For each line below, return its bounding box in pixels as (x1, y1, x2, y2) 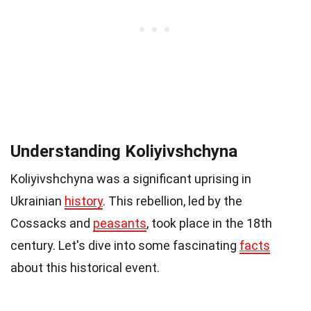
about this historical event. (10, 260, 160, 275)
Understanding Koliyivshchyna (10, 141, 237, 161)
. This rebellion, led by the (103, 193, 242, 208)
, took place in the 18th (146, 215, 272, 230)
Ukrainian (10, 193, 65, 208)
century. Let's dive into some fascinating (10, 237, 239, 253)
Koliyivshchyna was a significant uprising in (10, 171, 251, 186)
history (65, 193, 103, 208)
